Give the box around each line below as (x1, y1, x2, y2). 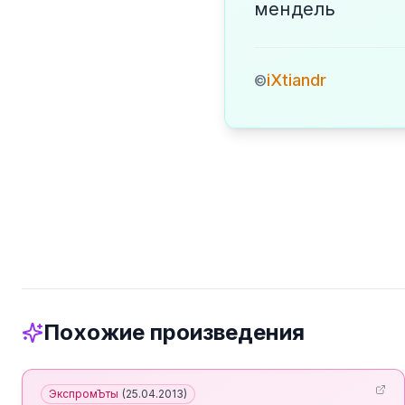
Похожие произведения (43, 319, 305, 345)
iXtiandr (267, 71, 326, 89)
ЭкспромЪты (49, 387, 118, 400)
